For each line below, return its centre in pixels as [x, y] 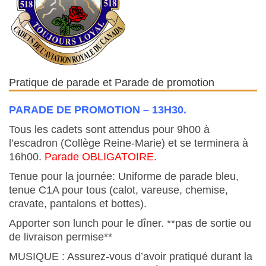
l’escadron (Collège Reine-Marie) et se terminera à [129, 143]
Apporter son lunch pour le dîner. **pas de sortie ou [130, 223]
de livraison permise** [61, 237]
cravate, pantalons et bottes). [78, 203]
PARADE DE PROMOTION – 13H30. [98, 110]
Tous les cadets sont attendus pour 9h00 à [109, 129]
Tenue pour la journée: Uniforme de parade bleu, [124, 176]
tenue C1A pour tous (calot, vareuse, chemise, [118, 190]
